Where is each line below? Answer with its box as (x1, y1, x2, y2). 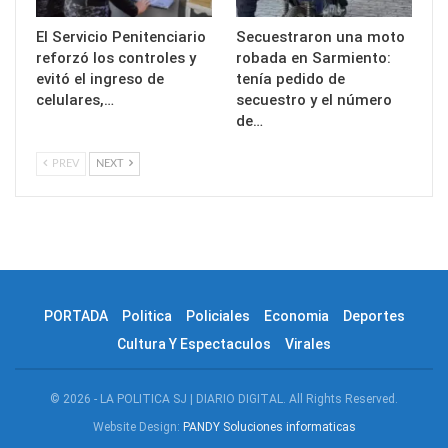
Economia (263, 307, 329, 324)
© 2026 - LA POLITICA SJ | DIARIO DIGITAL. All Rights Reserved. (50, 391, 398, 406)
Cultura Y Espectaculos (117, 335, 271, 352)
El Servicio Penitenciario (36, 27, 206, 46)
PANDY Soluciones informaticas (182, 419, 356, 434)
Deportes (342, 307, 405, 324)
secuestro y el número (236, 90, 392, 109)
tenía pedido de (236, 69, 345, 88)
